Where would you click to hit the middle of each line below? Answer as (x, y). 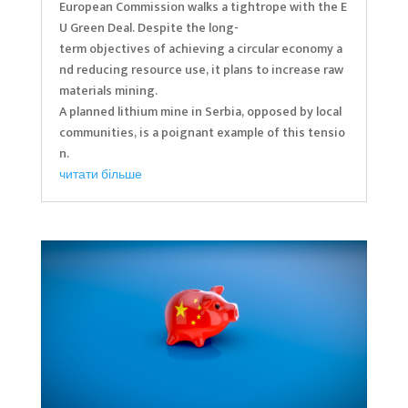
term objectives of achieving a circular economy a (200, 48)
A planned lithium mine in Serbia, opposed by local (201, 111)
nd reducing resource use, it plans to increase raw (202, 69)
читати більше (100, 174)
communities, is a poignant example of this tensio (202, 132)
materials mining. (108, 90)
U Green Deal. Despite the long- (148, 27)
